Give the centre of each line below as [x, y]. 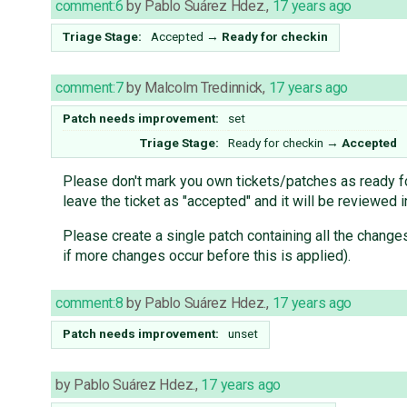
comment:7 [89, 88]
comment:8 [89, 303]
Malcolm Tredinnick [204, 88]
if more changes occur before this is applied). [206, 256]
